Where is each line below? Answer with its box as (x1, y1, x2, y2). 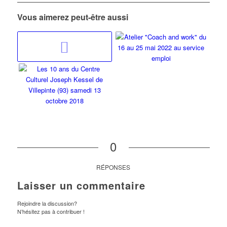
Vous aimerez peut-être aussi (17, 11, 128, 23)
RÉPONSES (96, 163, 131, 172)
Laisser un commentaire (17, 178, 145, 193)
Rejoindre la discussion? (17, 199, 77, 208)
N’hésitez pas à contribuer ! (17, 207, 85, 216)
